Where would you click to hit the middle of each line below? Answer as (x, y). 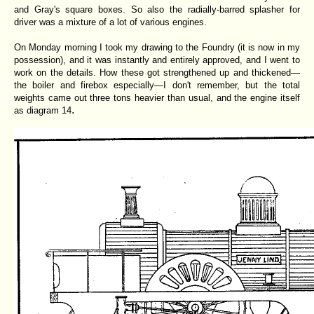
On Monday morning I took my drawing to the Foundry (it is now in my (157, 47)
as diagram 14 (43, 110)
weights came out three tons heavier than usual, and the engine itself (157, 97)
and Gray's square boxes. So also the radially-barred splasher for (157, 9)
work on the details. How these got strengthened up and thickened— (157, 72)
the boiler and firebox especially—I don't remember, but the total (157, 85)
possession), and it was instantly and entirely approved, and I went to (157, 60)
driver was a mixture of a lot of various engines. (110, 22)
